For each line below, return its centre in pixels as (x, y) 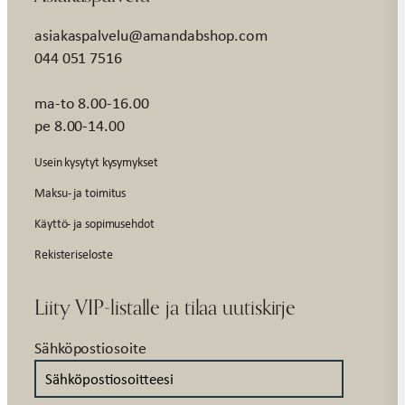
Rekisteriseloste (74, 253)
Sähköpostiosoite (90, 348)
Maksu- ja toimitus (80, 192)
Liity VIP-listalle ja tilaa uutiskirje (165, 306)
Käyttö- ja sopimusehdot (94, 222)
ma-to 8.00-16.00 (92, 103)
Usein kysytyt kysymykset (96, 161)
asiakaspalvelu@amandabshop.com (151, 35)
